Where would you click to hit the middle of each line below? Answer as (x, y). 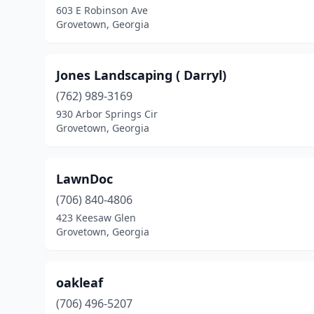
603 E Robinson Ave (102, 10)
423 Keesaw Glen (96, 218)
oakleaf (80, 282)
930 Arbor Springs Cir (107, 114)
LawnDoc (84, 179)
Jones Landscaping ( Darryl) (141, 75)
